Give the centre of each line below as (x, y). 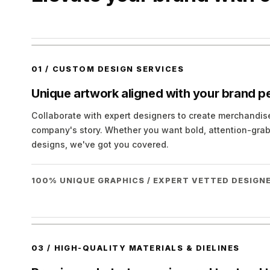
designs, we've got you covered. (100, 144)
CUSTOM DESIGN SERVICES (118, 69)
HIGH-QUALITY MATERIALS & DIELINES (147, 248)
